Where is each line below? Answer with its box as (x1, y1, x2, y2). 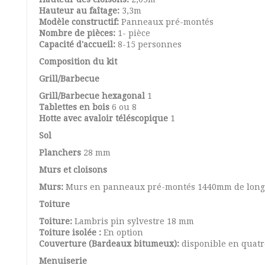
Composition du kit (39, 57, 117, 66)
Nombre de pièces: (39, 28, 118, 38)
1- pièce (118, 28, 150, 38)
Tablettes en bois (39, 102, 112, 112)
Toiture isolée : (39, 228, 104, 237)
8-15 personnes (118, 40, 182, 49)
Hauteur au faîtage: (39, 6, 119, 15)
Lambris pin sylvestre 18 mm (75, 216, 194, 226)
